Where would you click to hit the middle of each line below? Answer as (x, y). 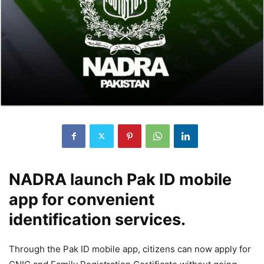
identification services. (97, 219)
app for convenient (82, 199)
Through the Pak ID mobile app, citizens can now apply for (130, 249)
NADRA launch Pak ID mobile (120, 179)
